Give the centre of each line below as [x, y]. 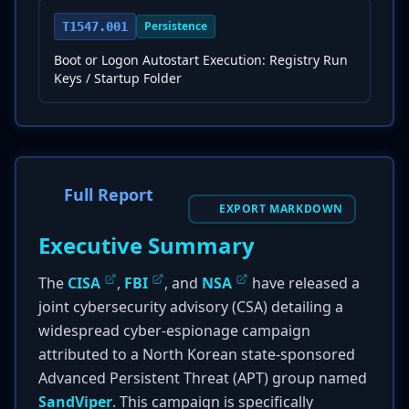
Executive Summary [147, 245]
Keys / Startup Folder [118, 78]
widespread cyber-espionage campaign [174, 330]
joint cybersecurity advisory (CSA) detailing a [191, 307]
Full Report [109, 194]
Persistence [176, 26]
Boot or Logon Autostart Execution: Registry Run [201, 60]
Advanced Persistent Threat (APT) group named [203, 378]
